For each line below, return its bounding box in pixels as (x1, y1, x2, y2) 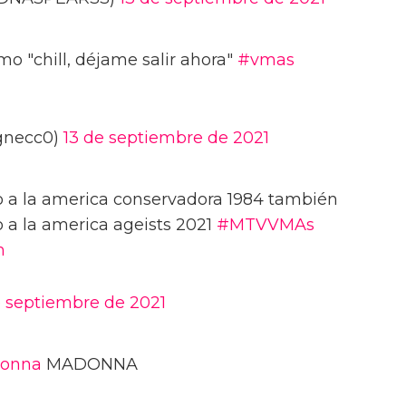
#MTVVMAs (217, 215, 314, 236)
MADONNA (42, 354, 138, 375)
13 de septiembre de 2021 (63, 128, 269, 149)
